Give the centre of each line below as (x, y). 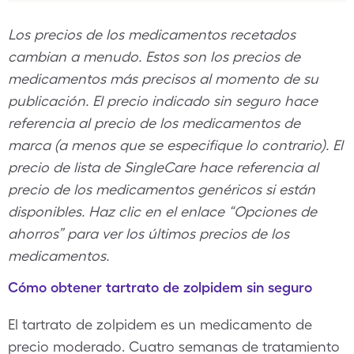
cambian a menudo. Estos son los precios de (154, 56)
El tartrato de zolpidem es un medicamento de (160, 324)
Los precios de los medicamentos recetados (152, 34)
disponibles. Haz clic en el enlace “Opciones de (162, 211)
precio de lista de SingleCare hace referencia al (163, 167)
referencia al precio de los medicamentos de (154, 123)
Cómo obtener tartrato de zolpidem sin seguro (160, 287)
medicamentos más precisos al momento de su (163, 79)
